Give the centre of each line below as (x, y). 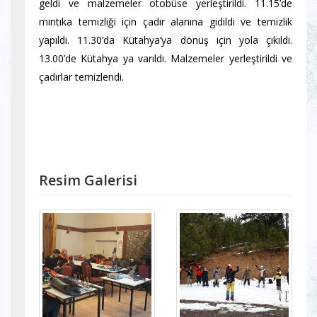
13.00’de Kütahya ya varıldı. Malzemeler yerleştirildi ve (166, 58)
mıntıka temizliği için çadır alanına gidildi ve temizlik (166, 22)
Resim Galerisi (88, 180)
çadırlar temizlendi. (81, 77)
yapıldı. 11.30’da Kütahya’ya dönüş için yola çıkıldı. (166, 40)
